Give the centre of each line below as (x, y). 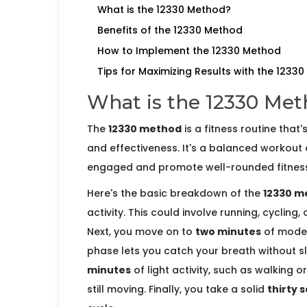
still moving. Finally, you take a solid (177, 290)
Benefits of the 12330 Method (170, 30)
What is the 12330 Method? (164, 10)
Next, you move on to (141, 232)
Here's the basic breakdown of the (175, 194)
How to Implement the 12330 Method (189, 51)
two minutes (228, 232)
